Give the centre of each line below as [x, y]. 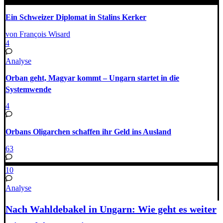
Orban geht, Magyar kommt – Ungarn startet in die [92, 78]
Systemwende [28, 89]
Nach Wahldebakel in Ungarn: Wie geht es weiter [111, 209]
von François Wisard [38, 34]
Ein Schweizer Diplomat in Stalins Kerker [76, 17]
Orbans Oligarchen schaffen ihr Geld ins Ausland [88, 132]
